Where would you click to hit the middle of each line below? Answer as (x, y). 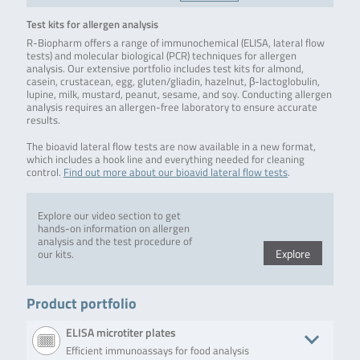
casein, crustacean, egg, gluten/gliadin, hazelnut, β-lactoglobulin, (173, 82)
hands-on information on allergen (113, 228)
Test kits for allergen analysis (92, 25)
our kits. (55, 254)
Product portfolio (81, 303)
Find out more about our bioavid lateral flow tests (175, 172)
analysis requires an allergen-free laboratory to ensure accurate (172, 108)
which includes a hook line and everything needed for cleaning (165, 159)
